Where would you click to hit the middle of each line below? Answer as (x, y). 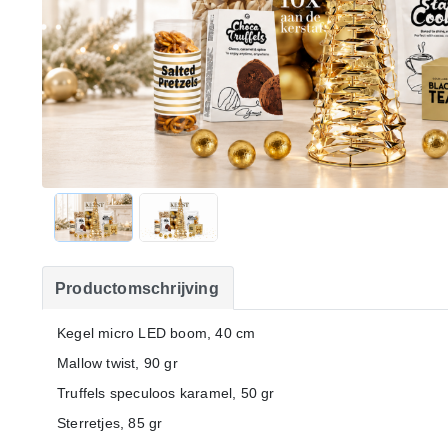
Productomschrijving (137, 288)
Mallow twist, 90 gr (117, 362)
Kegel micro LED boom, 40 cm (156, 332)
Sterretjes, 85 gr (110, 422)
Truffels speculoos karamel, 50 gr (166, 392)
